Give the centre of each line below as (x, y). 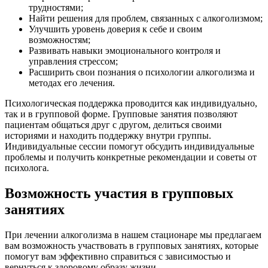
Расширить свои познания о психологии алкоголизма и (142, 72)
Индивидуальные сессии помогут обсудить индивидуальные (130, 147)
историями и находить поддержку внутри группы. (108, 136)
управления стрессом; (73, 62)
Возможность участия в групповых (119, 193)
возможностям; (60, 40)
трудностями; (56, 8)
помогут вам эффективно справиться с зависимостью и (118, 256)
